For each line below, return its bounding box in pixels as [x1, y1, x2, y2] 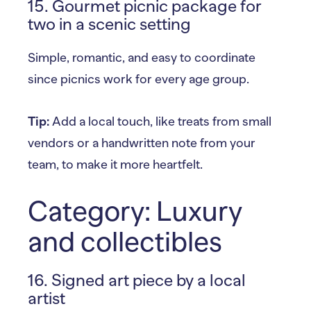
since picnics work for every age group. [28, 72, 249, 86]
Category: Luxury [28, 195, 242, 227]
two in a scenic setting [28, 14, 191, 33]
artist [28, 288, 65, 308]
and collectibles [28, 226, 222, 258]
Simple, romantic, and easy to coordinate [28, 50, 255, 65]
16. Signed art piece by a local [28, 270, 246, 289]
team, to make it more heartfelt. [28, 157, 203, 171]
